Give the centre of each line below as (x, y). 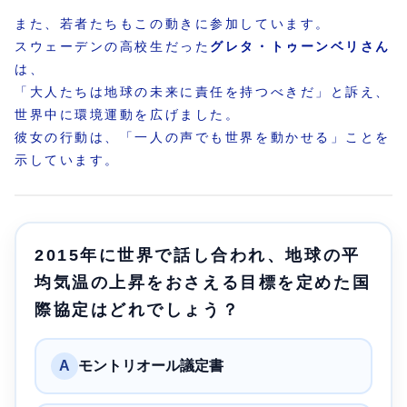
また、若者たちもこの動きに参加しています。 (173, 23)
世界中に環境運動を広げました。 (128, 114)
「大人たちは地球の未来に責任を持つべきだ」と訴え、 (203, 91)
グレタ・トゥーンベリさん (301, 46)
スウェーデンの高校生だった (113, 46)
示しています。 (67, 159)
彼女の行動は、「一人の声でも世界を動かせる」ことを (203, 137)
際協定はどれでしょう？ (138, 309)
